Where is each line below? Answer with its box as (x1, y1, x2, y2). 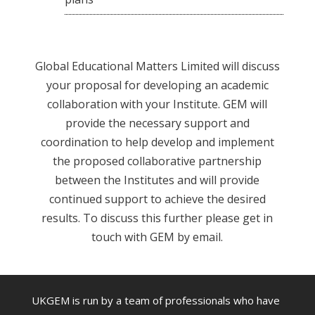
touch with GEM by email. (91, 229, 224, 245)
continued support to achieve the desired (49, 191, 266, 207)
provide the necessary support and (65, 115, 250, 131)
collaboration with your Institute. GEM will (47, 96, 268, 112)
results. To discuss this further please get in (41, 210, 274, 226)
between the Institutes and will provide (55, 172, 260, 188)
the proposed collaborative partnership (53, 153, 262, 169)
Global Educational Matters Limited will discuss (34, 58, 280, 74)
